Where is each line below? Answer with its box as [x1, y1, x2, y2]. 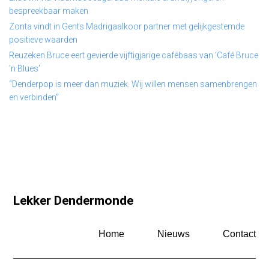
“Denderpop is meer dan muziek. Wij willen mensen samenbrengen [9, 79, 257, 89]
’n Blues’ [9, 64, 40, 73]
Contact [222, 229, 256, 239]
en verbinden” [9, 92, 59, 102]
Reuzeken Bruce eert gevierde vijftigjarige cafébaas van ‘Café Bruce [9, 50, 258, 60]
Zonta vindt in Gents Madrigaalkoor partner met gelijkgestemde [9, 22, 244, 31]
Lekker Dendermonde [13, 193, 134, 208]
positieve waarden [9, 35, 77, 44]
